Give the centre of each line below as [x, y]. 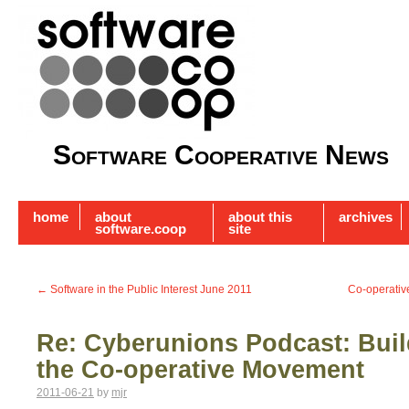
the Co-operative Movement [200, 370]
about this [260, 217]
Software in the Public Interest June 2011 [150, 290]
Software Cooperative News [221, 155]
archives [366, 217]
